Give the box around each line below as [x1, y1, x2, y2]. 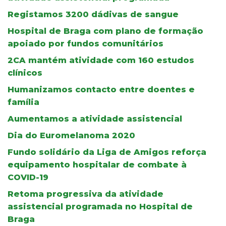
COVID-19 [8, 172, 48, 182]
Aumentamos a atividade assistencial [8, 114, 182, 124]
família [8, 97, 39, 107]
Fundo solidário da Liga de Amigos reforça [8, 147, 206, 157]
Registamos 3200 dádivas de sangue [8, 9, 179, 19]
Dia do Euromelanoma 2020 [8, 130, 135, 140]
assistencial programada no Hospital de [8, 201, 193, 211]
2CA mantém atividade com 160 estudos [8, 55, 194, 65]
